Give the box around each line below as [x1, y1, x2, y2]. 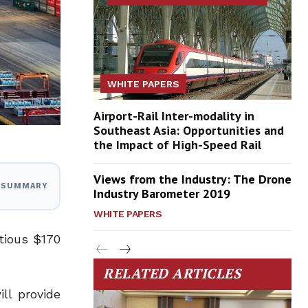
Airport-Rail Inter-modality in [93, 108, 254, 124]
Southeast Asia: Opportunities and [93, 122, 284, 139]
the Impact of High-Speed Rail [93, 137, 261, 153]
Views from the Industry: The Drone [93, 171, 291, 188]
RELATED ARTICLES [103, 264, 241, 283]
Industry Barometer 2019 [93, 186, 230, 202]
